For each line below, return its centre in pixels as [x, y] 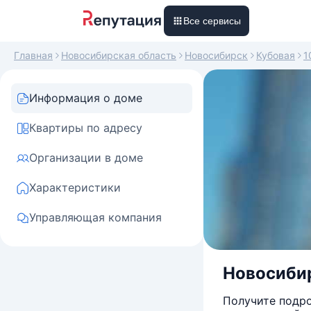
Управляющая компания [95, 217]
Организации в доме [86, 158]
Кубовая [276, 55]
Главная [33, 55]
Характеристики [75, 187]
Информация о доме [86, 98]
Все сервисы [212, 21]
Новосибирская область [119, 55]
